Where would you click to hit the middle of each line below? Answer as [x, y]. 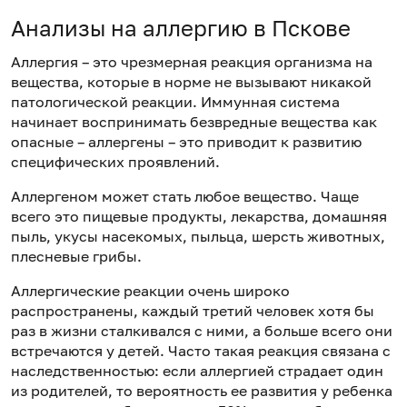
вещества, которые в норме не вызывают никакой [191, 81]
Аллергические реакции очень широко [150, 290]
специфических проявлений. [115, 161]
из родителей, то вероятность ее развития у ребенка [202, 390]
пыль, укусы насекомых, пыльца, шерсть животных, [198, 236]
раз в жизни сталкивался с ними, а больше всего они [202, 330]
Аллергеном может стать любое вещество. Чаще [185, 196]
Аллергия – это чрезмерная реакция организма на [192, 61]
